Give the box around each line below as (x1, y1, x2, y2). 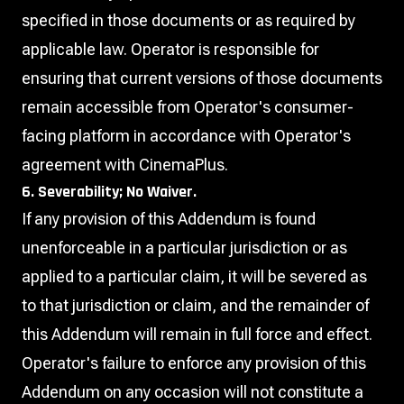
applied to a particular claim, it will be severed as (22, 267, 367, 286)
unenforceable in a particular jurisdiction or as (22, 238, 347, 257)
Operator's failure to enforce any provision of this (22, 353, 366, 372)
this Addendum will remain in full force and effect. (22, 325, 372, 344)
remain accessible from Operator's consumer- (22, 97, 353, 116)
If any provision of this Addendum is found (22, 209, 316, 228)
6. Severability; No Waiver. (22, 181, 197, 202)
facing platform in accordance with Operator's (22, 126, 351, 145)
